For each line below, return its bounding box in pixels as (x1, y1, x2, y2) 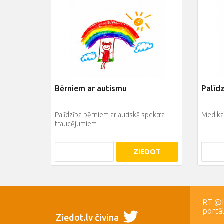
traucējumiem (55, 120, 97, 128)
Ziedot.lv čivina (56, 212, 121, 223)
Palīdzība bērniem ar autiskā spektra (55, 111, 165, 119)
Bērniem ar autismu (55, 84, 127, 93)
